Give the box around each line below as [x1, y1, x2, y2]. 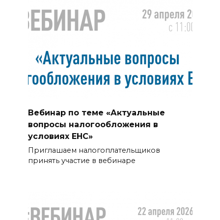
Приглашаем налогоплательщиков [27, 145, 160, 155]
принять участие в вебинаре [27, 156, 136, 165]
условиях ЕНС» [27, 131, 93, 141]
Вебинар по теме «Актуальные [27, 108, 165, 117]
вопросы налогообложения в [27, 119, 158, 129]
